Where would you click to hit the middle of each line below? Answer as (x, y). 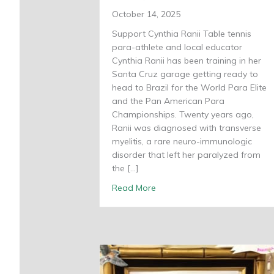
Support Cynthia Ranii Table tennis (182, 34)
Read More (134, 188)
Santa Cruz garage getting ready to (185, 74)
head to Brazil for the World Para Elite (189, 88)
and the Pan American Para (168, 101)
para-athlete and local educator (177, 47)
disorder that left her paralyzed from (186, 155)
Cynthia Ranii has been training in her (187, 61)
